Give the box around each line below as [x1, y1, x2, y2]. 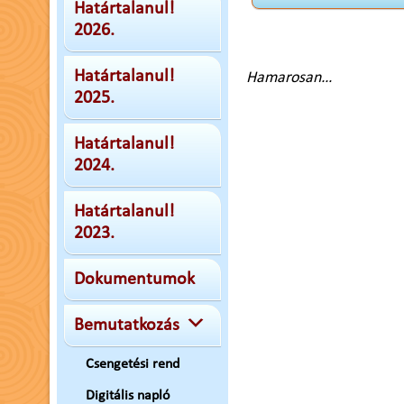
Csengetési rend [85, 357, 179, 372]
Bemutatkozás [73, 317, 179, 335]
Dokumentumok [73, 271, 195, 289]
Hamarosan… [246, 69, 333, 87]
